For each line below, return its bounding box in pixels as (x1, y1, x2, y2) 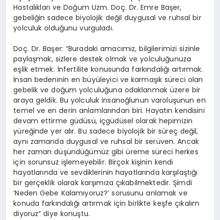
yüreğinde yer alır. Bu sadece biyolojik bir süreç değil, (13, 126, 198, 137)
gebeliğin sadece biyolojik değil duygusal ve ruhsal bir (13, 13, 201, 23)
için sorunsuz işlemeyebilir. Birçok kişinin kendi (13, 157, 173, 167)
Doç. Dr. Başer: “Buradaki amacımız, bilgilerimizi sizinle (13, 44, 200, 54)
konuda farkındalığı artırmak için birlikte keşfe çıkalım (13, 198, 200, 209)
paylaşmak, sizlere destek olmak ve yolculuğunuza (13, 54, 192, 64)
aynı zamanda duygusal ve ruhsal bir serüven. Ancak (13, 137, 199, 147)
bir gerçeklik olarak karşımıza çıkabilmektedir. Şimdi (13, 178, 192, 188)
